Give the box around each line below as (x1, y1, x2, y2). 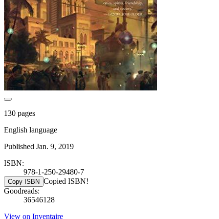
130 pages (4, 109, 35, 117)
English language (4, 125, 57, 134)
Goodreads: (4, 186, 40, 195)
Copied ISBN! (44, 176, 88, 185)
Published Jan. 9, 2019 (4, 142, 74, 151)
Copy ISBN (8, 177, 40, 185)
